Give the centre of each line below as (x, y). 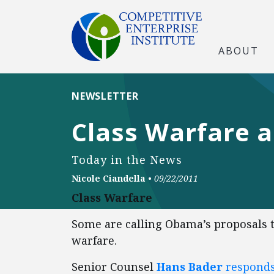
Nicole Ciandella (109, 178)
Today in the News (127, 160)
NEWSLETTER (105, 96)
